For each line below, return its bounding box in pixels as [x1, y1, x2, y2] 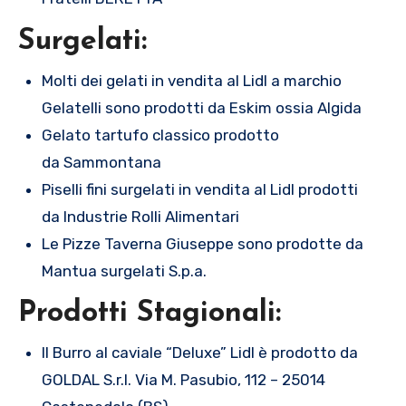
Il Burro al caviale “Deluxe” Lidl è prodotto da [41, 343, 358, 362]
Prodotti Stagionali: [18, 299, 281, 329]
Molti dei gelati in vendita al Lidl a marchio [41, 71, 342, 90]
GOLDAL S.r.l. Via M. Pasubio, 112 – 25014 [41, 370, 325, 389]
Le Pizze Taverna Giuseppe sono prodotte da [41, 234, 363, 253]
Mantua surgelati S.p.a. [41, 261, 207, 280]
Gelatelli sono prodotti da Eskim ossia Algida [41, 98, 362, 117]
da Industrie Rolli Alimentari [41, 207, 239, 226]
